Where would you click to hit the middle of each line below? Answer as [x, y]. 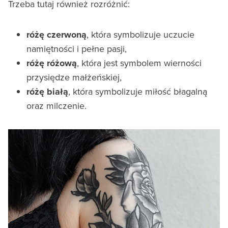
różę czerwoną [56, 35]
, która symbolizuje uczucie [140, 35]
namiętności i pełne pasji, [77, 49]
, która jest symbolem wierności [139, 63]
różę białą [47, 92]
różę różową [52, 63]
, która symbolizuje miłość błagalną [138, 92]
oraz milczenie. [56, 106]
